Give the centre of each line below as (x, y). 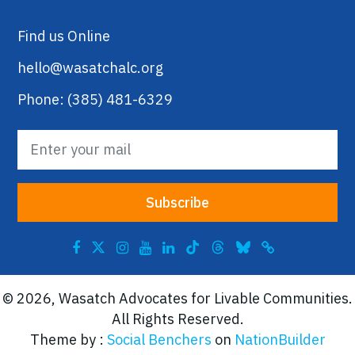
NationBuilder (280, 339)
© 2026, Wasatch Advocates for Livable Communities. (177, 298)
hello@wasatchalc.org (90, 67)
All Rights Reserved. (177, 319)
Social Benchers (159, 339)
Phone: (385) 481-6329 (95, 99)
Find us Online (64, 36)
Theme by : (68, 339)
